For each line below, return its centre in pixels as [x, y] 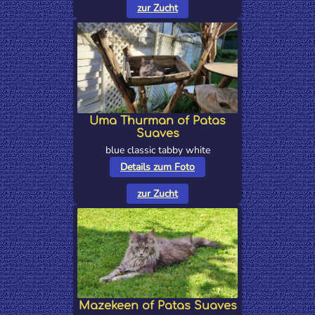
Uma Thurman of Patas [157, 121]
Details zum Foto [157, 167]
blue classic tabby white [157, 150]
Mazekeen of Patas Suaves [157, 306]
